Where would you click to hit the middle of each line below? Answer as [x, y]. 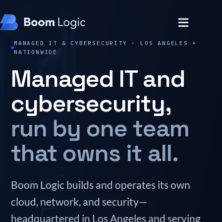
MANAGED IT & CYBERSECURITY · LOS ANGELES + [106, 43]
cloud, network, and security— [79, 201]
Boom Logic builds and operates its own [101, 185]
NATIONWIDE [36, 52]
